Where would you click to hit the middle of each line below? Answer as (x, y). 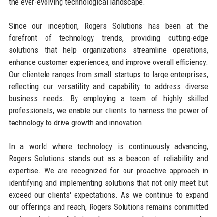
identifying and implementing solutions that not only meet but (108, 182)
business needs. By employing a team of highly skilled (108, 98)
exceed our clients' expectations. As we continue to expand (108, 194)
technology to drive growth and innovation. (76, 122)
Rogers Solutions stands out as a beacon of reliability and (108, 158)
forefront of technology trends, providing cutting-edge (108, 38)
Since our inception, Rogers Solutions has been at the (108, 25)
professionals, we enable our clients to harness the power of (108, 110)
